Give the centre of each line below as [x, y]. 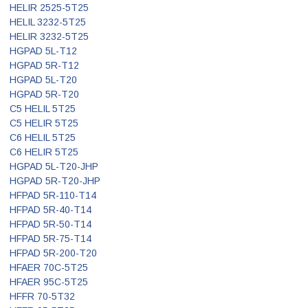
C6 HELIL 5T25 [43, 137]
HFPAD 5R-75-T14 [51, 238]
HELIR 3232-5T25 [49, 36]
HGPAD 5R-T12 [44, 65]
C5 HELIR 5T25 [44, 123]
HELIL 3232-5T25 [48, 22]
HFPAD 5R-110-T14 [53, 195]
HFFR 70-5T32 [42, 296]
